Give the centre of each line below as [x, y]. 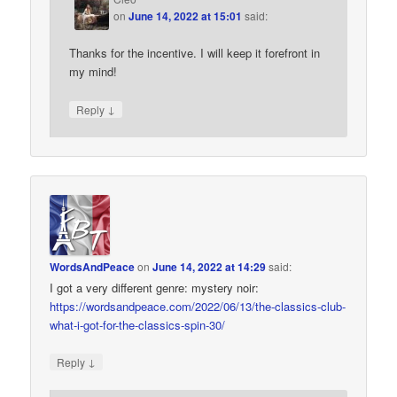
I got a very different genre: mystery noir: [155, 288]
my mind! [93, 72]
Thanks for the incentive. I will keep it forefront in [195, 53]
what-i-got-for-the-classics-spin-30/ [138, 325]
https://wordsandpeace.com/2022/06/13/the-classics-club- [198, 307]
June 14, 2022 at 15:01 [186, 16]
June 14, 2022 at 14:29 [210, 267]
